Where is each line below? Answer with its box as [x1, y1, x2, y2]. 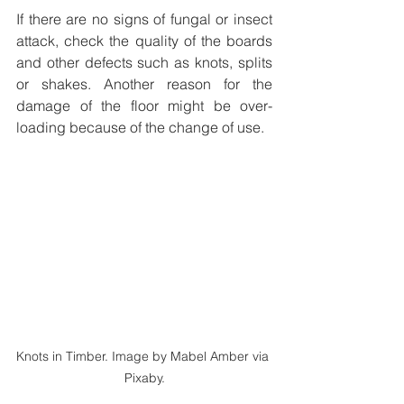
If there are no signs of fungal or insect [16, 10, 272, 29]
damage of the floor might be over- [16, 96, 272, 115]
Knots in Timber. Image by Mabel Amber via [16, 347, 272, 364]
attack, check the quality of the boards [16, 32, 272, 50]
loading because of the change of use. [16, 118, 264, 137]
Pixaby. [124, 369, 165, 386]
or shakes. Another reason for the [16, 75, 272, 94]
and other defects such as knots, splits [16, 53, 272, 72]
